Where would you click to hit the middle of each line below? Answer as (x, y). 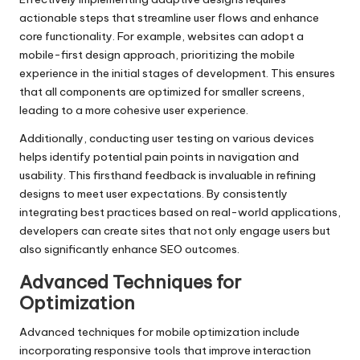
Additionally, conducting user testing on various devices (167, 139)
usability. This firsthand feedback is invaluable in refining (168, 176)
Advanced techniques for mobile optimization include (160, 332)
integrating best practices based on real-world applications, (180, 213)
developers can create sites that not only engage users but (175, 231)
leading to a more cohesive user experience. (134, 110)
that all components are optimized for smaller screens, (162, 92)
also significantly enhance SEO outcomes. (129, 250)
